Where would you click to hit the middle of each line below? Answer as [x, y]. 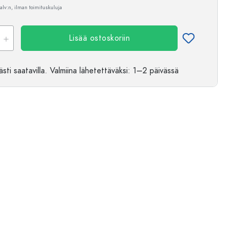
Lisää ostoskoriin [99, 38]
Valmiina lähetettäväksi [89, 71]
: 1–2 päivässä [153, 71]
